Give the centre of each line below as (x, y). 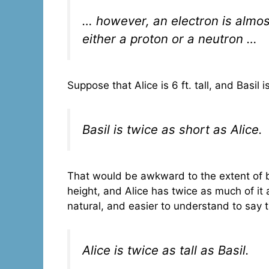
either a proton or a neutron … (170, 38)
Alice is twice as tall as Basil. (166, 250)
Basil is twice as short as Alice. (172, 129)
